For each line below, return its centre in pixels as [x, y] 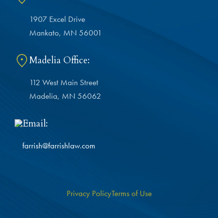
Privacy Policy [89, 193]
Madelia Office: [59, 61]
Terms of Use [131, 193]
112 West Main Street [64, 82]
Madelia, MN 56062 [65, 96]
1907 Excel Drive [57, 19]
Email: [35, 124]
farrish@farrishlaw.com [59, 146]
